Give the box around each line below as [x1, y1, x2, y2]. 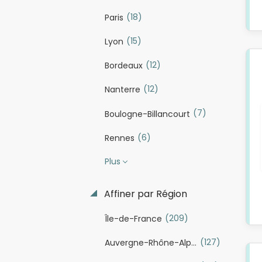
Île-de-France [104, 212, 162, 225]
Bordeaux [104, 60, 143, 72]
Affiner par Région [101, 187, 187, 201]
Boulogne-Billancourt [104, 108, 190, 120]
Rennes [104, 132, 135, 144]
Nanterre [104, 84, 140, 96]
